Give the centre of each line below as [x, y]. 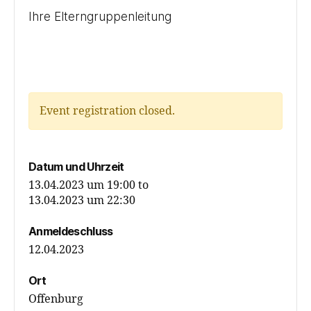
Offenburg [56, 299]
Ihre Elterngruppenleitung [100, 16]
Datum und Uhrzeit [76, 166]
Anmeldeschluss [71, 231]
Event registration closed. [107, 111]
